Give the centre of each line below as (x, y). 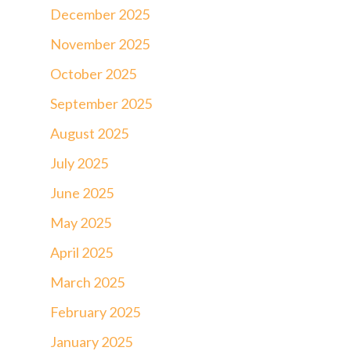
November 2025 (100, 43)
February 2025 (95, 311)
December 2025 (100, 14)
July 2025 (79, 163)
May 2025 (81, 222)
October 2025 (93, 73)
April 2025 (81, 252)
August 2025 (89, 133)
